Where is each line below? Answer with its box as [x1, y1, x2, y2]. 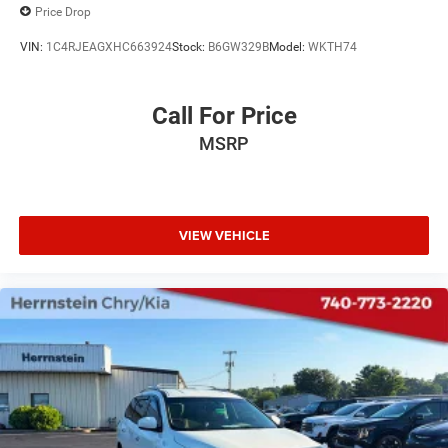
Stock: [172, 39, 208, 54]
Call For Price [151, 102, 297, 131]
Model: [269, 39, 308, 54]
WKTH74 [308, 39, 357, 54]
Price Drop [35, 4, 91, 19]
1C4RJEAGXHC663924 [46, 39, 172, 54]
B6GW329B [208, 39, 269, 54]
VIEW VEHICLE [178, 225, 270, 245]
